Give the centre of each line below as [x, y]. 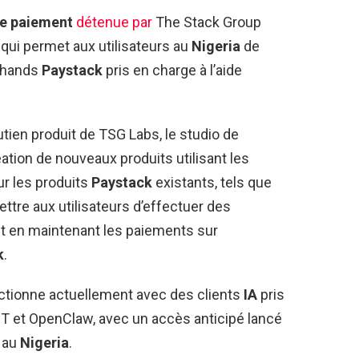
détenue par [114, 22]
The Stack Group [207, 22]
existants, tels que [212, 182]
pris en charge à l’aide [172, 70]
